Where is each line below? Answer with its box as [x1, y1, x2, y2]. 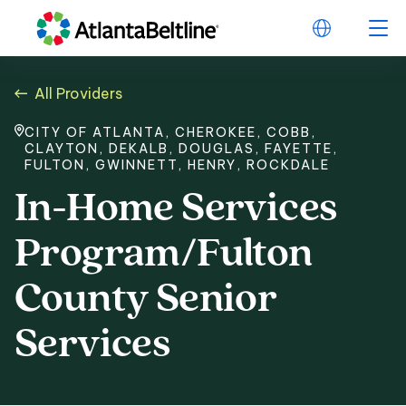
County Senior [14, 279, 277, 322]
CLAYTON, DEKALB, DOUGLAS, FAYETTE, [24, 140, 338, 157]
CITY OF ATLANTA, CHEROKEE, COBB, [24, 124, 316, 140]
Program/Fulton [14, 234, 313, 276]
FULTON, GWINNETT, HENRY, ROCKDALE [24, 157, 330, 173]
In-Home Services [14, 188, 337, 231]
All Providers [34, 84, 122, 102]
